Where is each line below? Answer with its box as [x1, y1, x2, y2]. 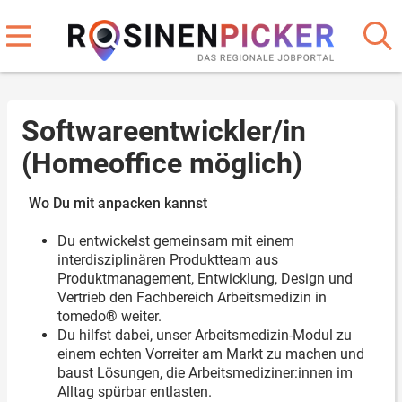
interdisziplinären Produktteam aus [57, 251, 278, 268]
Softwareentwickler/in [22, 114, 306, 148]
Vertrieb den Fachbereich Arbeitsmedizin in [57, 289, 327, 306]
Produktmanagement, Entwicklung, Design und [57, 270, 353, 287]
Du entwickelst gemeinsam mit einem [57, 232, 294, 249]
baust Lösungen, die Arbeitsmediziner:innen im [57, 364, 353, 381]
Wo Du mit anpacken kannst [29, 195, 207, 212]
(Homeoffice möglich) [22, 146, 302, 180]
